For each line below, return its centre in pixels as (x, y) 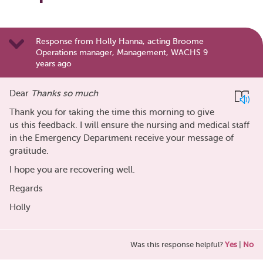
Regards (26, 189)
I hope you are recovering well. (72, 170)
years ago (54, 63)
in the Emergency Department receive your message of (122, 138)
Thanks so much (65, 94)
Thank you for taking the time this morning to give (112, 112)
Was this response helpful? (178, 245)
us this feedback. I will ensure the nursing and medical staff (129, 125)
